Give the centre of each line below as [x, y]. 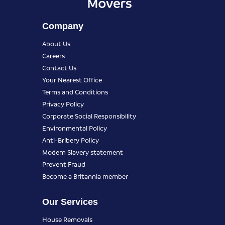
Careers [53, 55]
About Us [56, 43]
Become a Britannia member [85, 176]
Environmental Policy [75, 128]
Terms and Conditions [75, 91]
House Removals [67, 219]
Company [63, 26]
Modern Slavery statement [83, 152]
